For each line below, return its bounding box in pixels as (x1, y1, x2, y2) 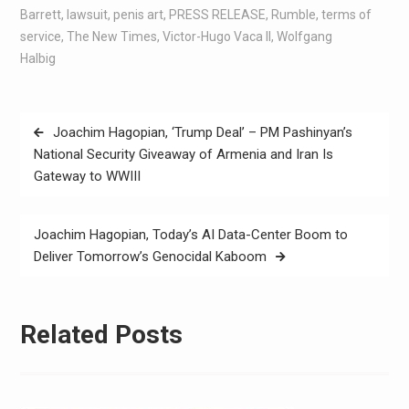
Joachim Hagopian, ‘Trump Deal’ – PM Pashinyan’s (52, 124, 352, 142)
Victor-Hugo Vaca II (162, 28, 271, 44)
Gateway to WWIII (33, 168, 141, 185)
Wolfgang (276, 28, 332, 44)
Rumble (270, 6, 316, 22)
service (19, 28, 61, 44)
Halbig (19, 50, 56, 66)
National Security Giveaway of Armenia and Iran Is (33, 146, 333, 163)
